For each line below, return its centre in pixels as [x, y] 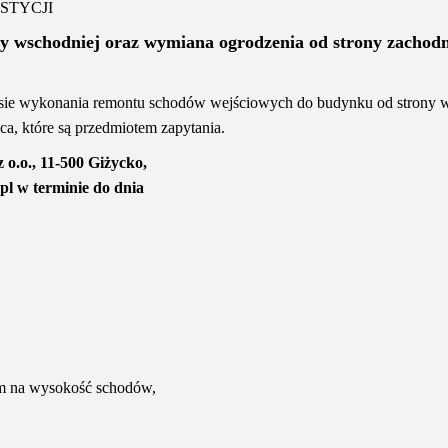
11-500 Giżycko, [93, 162]
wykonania [56, 102]
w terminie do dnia [80, 187]
